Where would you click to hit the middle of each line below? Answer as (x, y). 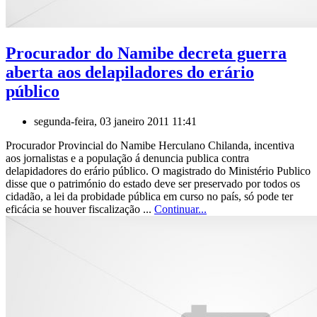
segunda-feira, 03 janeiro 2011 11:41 (115, 122)
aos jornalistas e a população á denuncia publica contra (127, 158)
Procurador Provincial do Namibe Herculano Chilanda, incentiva (150, 146)
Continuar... (180, 209)
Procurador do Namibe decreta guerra (146, 53)
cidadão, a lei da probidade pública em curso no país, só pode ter (149, 197)
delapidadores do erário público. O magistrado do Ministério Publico (158, 171)
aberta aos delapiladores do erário (130, 73)
